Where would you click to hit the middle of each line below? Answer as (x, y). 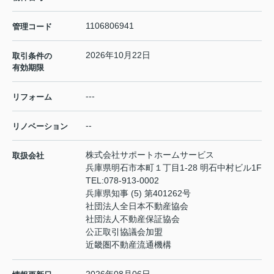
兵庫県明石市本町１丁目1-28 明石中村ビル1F (174, 168)
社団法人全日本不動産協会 (137, 206)
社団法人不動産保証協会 (133, 219)
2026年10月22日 (118, 55)
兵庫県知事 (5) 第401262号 (138, 194)
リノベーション (40, 127)
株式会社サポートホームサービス (150, 155)
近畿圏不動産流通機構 (128, 245)
